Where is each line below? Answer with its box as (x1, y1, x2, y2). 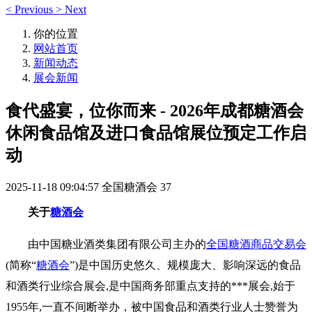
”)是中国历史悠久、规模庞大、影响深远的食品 (70, 258, 301, 271)
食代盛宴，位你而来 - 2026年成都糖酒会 (6, 101, 304, 120)
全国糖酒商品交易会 (206, 237, 306, 250)
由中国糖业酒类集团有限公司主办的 (28, 237, 206, 250)
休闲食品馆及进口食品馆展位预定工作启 (6, 123, 306, 142)
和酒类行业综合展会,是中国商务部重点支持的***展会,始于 (6, 279, 295, 292)
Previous (15, 3, 53, 15)
